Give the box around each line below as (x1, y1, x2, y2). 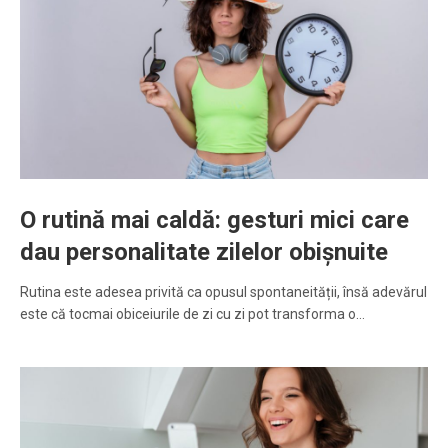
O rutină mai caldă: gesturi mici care (20, 206, 409, 235)
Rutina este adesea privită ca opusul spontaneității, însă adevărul (20, 284, 427, 301)
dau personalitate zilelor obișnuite (20, 238, 388, 267)
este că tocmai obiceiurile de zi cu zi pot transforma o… (20, 306, 365, 323)
